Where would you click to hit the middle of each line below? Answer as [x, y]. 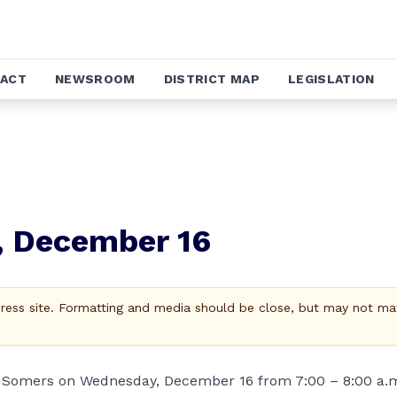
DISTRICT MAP [211, 79]
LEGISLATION [331, 79]
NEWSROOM [95, 79]
